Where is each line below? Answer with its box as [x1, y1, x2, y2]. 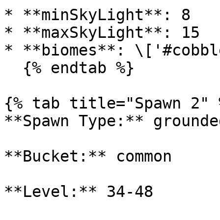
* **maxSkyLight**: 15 [4, 24, 200, 41]
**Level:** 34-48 [4, 183, 153, 200]
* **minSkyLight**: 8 [4, 6, 191, 24]
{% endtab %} [4, 59, 23, 77]
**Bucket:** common [4, 147, 172, 165]
